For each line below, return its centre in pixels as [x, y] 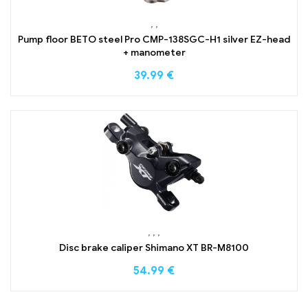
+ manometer [154, 53]
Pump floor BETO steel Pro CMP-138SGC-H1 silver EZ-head [154, 40]
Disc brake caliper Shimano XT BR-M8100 [154, 247]
